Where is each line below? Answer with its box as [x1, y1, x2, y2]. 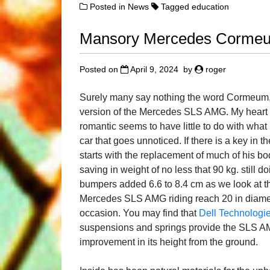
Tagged [161, 1, 192, 11]
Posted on [80, 64, 121, 75]
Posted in [90, 1, 128, 11]
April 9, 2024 [130, 64, 178, 75]
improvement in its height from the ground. [80, 237, 258, 248]
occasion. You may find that [80, 208, 199, 219]
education [192, 1, 230, 11]
